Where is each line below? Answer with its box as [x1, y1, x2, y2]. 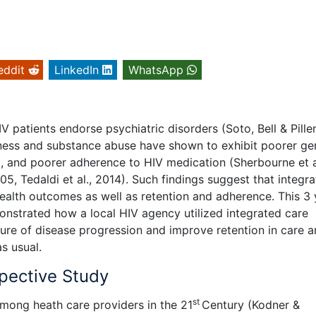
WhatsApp [128, 63, 183, 78]
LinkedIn [54, 63, 99, 78]
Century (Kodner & [202, 297, 300, 312]
